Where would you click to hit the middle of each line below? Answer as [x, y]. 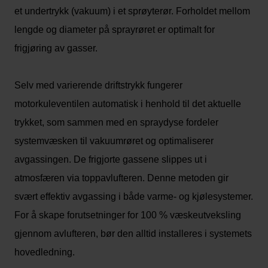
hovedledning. [45, 252]
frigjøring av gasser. [56, 48]
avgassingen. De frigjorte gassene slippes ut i [111, 159]
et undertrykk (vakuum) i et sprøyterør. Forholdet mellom [132, 11]
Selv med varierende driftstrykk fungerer [98, 85]
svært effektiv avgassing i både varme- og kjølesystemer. [134, 197]
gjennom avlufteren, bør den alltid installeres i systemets [133, 234]
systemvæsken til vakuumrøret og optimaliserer [114, 141]
